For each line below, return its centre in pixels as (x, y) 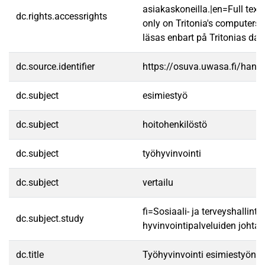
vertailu (158, 182)
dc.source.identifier (55, 67)
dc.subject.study (50, 219)
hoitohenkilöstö (175, 125)
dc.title (30, 255)
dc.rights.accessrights (62, 16)
